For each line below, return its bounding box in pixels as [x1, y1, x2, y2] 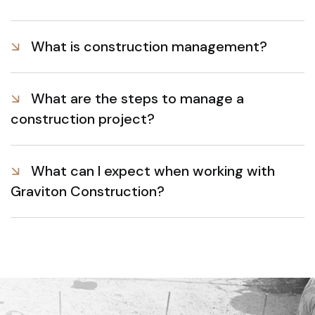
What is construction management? [31, 37, 267, 56]
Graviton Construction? [11, 182, 165, 200]
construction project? [11, 110, 155, 128]
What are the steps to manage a [31, 89, 244, 108]
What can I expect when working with [31, 162, 275, 180]
